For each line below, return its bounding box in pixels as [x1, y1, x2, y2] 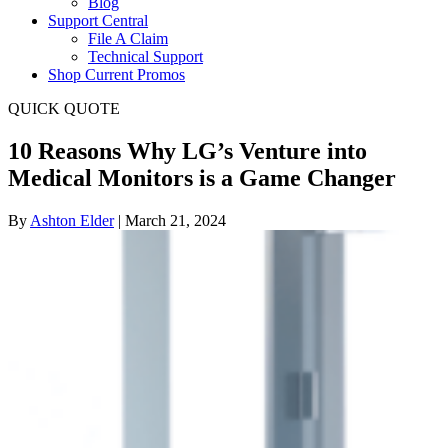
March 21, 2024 [125, 211, 226, 229]
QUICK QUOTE [8, 100, 120, 117]
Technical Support [88, 48, 203, 65]
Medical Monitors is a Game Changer [8, 164, 396, 191]
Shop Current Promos [48, 66, 185, 83]
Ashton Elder [30, 211, 114, 229]
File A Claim [88, 30, 168, 47]
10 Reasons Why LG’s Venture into [8, 137, 367, 164]
